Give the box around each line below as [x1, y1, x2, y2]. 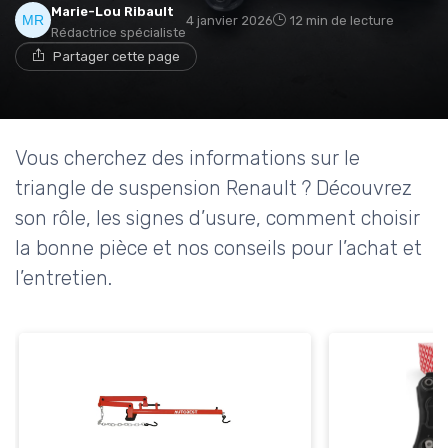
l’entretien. [15, 265, 112, 290]
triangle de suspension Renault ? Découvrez [15, 175, 412, 200]
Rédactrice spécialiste [51, 24, 186, 40]
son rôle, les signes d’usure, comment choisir [15, 205, 420, 230]
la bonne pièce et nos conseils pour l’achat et [15, 235, 422, 260]
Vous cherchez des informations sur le [15, 145, 360, 170]
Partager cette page [53, 48, 180, 64]
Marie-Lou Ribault [51, 3, 174, 19]
